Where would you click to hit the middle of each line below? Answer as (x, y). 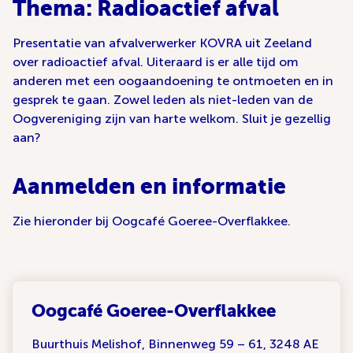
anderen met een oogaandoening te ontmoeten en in (173, 81)
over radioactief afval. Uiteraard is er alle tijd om (156, 62)
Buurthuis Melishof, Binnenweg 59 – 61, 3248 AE (175, 344)
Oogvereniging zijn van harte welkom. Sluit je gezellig (172, 119)
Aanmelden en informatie (149, 186)
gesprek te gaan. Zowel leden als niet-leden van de (163, 100)
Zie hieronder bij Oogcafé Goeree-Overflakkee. (152, 221)
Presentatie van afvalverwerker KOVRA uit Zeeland (162, 43)
